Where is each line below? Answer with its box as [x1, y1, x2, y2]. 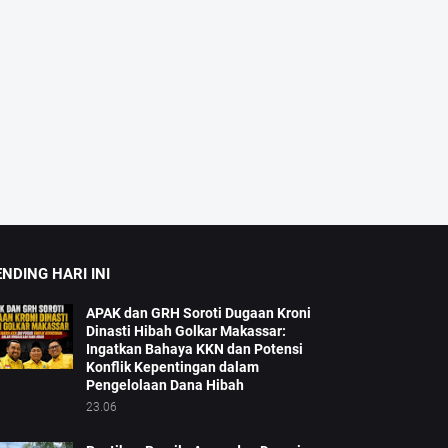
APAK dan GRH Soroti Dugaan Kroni [85, 305, 311, 322]
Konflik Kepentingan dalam [85, 359, 259, 376]
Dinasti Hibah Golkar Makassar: [85, 323, 286, 340]
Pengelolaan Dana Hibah [85, 377, 244, 394]
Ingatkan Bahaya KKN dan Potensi [85, 341, 303, 358]
